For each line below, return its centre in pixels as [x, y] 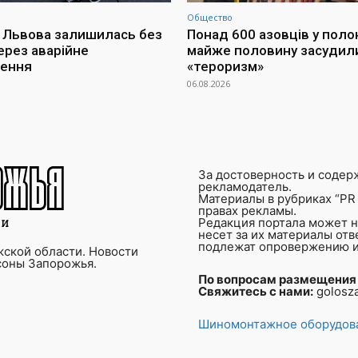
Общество [210, 18]
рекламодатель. [245, 187]
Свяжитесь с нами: [256, 292]
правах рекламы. [247, 211]
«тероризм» [225, 67]
